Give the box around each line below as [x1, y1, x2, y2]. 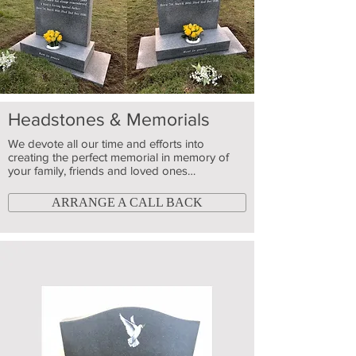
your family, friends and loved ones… [8, 164, 195, 177]
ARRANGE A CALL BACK [52, 195, 203, 209]
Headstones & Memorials [8, 110, 210, 129]
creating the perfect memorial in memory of [8, 150, 229, 164]
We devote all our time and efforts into [8, 137, 204, 150]
